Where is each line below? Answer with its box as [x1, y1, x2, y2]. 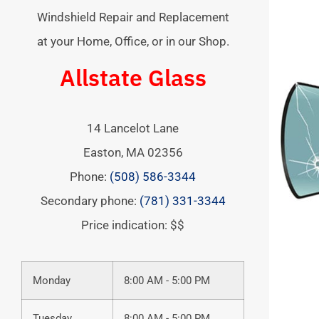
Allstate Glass [59, 62, 206, 93]
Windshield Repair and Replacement [36, 10, 229, 25]
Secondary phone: [40, 193, 140, 208]
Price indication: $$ [81, 217, 185, 232]
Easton [83, 145, 121, 159]
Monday [33, 273, 71, 287]
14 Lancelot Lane [87, 120, 179, 135]
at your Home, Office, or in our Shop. [36, 34, 229, 49]
